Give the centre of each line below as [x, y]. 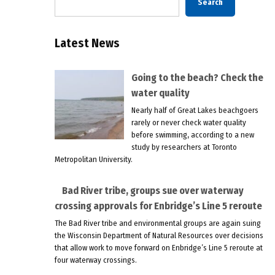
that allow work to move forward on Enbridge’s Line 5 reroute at [158, 248]
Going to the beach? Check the [197, 77]
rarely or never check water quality [188, 123]
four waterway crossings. [95, 260]
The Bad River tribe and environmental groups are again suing [157, 223]
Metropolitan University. [93, 160]
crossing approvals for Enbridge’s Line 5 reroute [158, 206]
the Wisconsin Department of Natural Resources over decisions [159, 236]
